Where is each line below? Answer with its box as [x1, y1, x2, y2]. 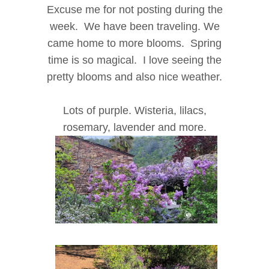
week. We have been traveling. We [49, 20, 220, 32]
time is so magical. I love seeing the [47, 53, 222, 66]
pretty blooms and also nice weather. [47, 70, 222, 83]
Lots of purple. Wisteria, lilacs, [62, 104, 207, 116]
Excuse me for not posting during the [46, 3, 223, 16]
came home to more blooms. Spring [47, 37, 222, 49]
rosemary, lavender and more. [62, 121, 207, 133]
